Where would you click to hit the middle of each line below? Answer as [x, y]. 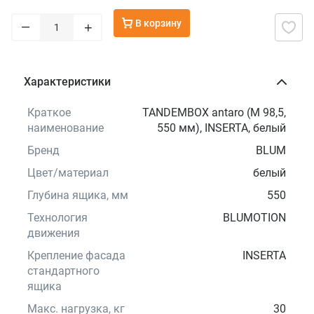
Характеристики [68, 82]
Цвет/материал [68, 173]
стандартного [64, 271]
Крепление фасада [77, 256]
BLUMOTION [255, 218]
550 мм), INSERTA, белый [222, 128]
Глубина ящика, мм [78, 196]
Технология [58, 218]
